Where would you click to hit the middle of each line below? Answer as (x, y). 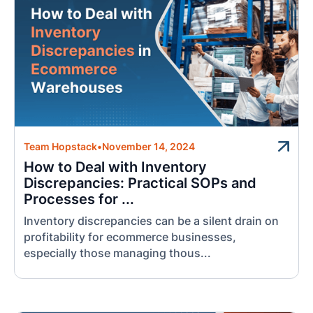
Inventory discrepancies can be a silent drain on (152, 221)
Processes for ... (79, 199)
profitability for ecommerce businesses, (130, 238)
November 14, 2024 (149, 147)
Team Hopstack (61, 147)
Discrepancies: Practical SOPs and (140, 183)
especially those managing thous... (118, 254)
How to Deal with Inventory (116, 167)
